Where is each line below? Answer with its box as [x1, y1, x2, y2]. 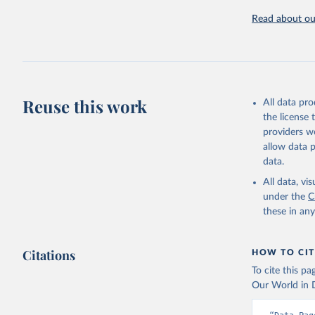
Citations [22, 247, 76, 264]
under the [263, 192, 306, 202]
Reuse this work [22, 95, 148, 117]
